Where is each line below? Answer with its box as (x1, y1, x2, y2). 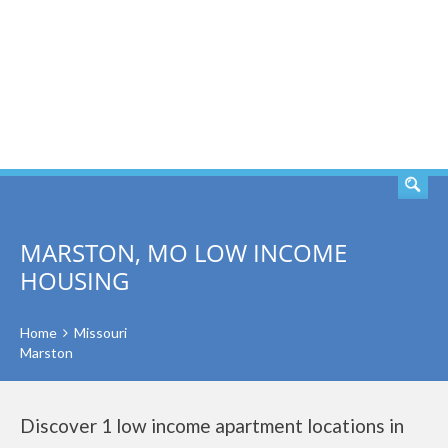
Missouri (74, 324, 127, 341)
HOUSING (20, 264, 129, 297)
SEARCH (331, 73, 405, 97)
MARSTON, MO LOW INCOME (20, 236, 347, 269)
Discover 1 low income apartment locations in (20, 414, 404, 437)
